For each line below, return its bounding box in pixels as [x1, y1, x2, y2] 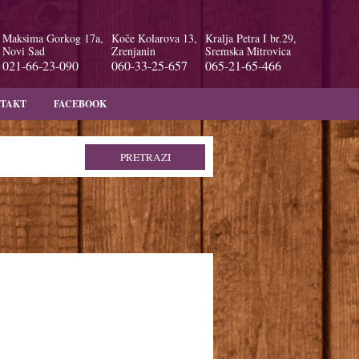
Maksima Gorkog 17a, [2, 30, 103, 46]
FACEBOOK [54, 97, 107, 111]
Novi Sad [2, 43, 45, 58]
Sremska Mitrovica [204, 43, 291, 58]
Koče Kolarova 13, [111, 30, 197, 46]
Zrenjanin [111, 43, 155, 58]
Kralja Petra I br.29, [204, 30, 296, 46]
